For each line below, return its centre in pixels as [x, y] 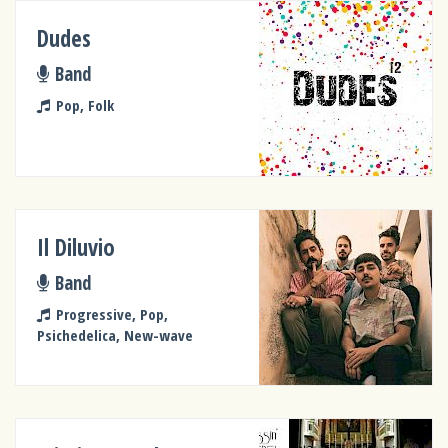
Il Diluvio [76, 247]
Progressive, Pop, [111, 313]
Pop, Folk [84, 104]
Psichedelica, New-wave [115, 334]
